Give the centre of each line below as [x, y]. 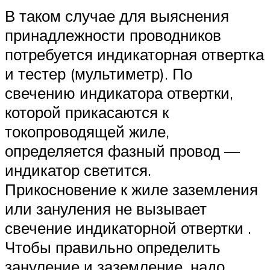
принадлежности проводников [113, 35]
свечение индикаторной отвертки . [128, 228]
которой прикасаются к [87, 112]
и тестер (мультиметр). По [99, 73]
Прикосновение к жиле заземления [131, 189]
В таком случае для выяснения [117, 15]
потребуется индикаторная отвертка [134, 54]
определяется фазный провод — [122, 150]
